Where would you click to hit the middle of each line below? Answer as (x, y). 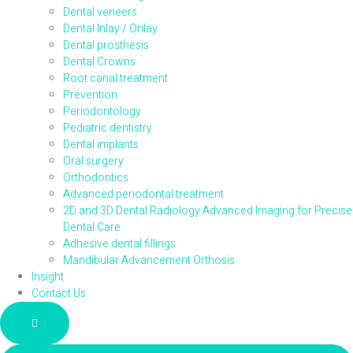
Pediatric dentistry (108, 128)
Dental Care (92, 228)
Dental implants (101, 145)
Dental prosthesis (106, 46)
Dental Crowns (99, 62)
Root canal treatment (115, 79)
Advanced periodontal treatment (143, 195)
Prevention (90, 95)
